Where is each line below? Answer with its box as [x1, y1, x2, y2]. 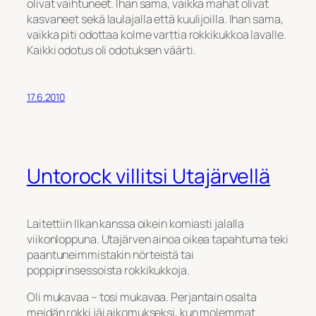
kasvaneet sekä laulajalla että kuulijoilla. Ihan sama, [27, 11, 284, 27]
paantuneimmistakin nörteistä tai [27, 246, 194, 262]
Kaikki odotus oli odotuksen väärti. [27, 42, 196, 58]
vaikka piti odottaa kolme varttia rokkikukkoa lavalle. [27, 26, 286, 42]
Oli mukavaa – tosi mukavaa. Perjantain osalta [27, 288, 257, 305]
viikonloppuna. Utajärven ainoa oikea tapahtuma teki [27, 231, 288, 247]
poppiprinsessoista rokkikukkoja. [27, 262, 190, 278]
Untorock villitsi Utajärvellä [27, 162, 271, 190]
